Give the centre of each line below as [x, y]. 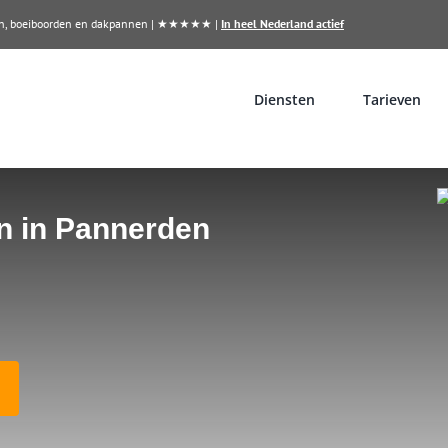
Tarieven [392, 99]
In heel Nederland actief [282, 23]
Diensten [284, 99]
